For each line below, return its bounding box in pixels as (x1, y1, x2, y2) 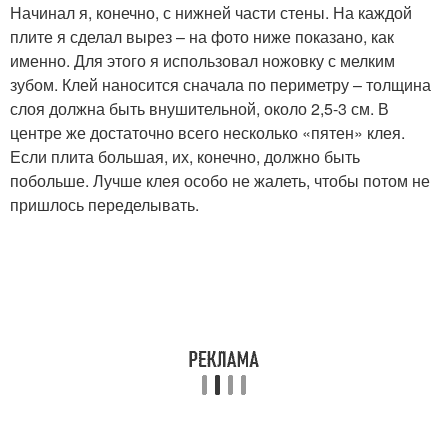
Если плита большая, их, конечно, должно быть (10, 145, 360, 169)
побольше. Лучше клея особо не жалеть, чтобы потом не (10, 169, 430, 193)
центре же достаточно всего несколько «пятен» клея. (10, 121, 405, 145)
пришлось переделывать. (10, 193, 199, 217)
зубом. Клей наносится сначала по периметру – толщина (10, 73, 431, 97)
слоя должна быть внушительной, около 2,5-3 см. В (10, 97, 389, 121)
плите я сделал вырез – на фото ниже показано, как (10, 25, 394, 49)
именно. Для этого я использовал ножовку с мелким (10, 49, 395, 73)
